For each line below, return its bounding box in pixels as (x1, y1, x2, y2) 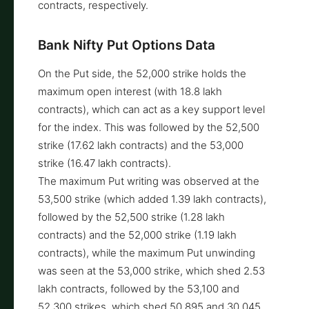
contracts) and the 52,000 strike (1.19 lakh (38, 228, 237, 241)
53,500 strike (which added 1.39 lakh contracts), (38, 192, 266, 206)
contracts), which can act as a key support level (38, 102, 265, 116)
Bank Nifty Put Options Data (38, 37, 215, 53)
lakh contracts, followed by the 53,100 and (38, 281, 239, 295)
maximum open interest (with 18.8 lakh (38, 84, 222, 98)
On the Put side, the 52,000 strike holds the (38, 66, 246, 80)
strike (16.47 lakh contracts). (38, 156, 171, 170)
